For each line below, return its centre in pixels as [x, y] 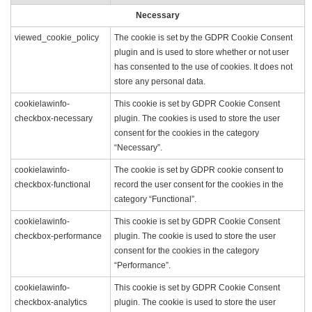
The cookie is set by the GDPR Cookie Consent [203, 37]
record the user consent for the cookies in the [199, 184]
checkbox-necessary [54, 118]
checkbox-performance [58, 236]
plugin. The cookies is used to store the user [197, 118]
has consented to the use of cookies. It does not [203, 67]
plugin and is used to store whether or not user [202, 52]
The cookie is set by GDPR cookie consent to [199, 170]
